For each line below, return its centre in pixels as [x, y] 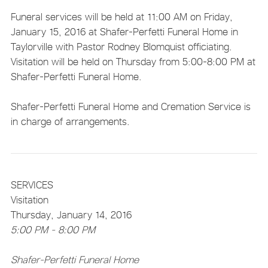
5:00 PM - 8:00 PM [53, 229]
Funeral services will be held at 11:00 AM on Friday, [121, 16]
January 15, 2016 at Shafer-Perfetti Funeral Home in [124, 31]
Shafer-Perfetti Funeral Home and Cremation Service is [130, 106]
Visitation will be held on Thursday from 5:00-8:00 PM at [133, 61]
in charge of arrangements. [70, 121]
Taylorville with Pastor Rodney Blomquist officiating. [121, 46]
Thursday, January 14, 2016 [71, 214]
